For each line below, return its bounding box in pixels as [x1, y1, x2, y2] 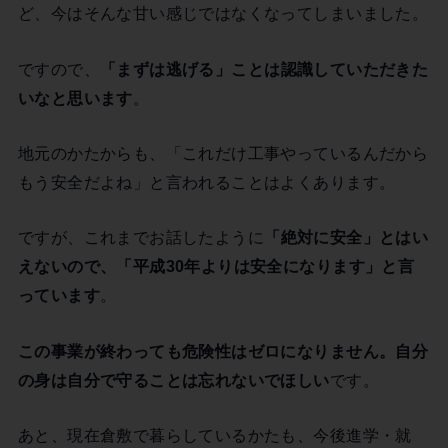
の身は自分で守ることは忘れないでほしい [17, 370, 330, 389]
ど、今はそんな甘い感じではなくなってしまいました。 [17, 4, 429, 23]
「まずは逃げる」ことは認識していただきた [99, 59, 429, 78]
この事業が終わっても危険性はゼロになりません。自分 [17, 341, 429, 360]
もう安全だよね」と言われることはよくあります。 [17, 173, 396, 192]
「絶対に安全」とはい [264, 228, 429, 247]
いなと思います [17, 88, 133, 107]
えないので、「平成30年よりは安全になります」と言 [17, 257, 415, 276]
